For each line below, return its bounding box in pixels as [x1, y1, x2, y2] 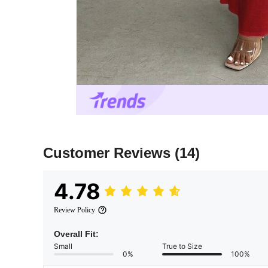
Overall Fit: [54, 229, 99, 239]
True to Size [162, 242, 202, 251]
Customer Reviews [43, 145, 175, 162]
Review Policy [54, 206, 95, 215]
